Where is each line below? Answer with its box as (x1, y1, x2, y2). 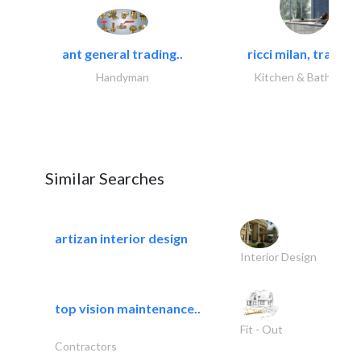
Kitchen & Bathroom (254, 70, 357, 85)
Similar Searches (45, 168, 164, 189)
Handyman (96, 70, 149, 85)
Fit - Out (239, 322, 283, 337)
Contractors (55, 339, 117, 354)
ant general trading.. (62, 46, 183, 62)
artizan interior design (55, 230, 188, 247)
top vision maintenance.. (55, 300, 201, 316)
